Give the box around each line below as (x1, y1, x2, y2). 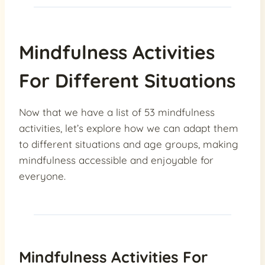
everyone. (19, 170, 66, 183)
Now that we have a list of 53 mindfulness (19, 106, 215, 119)
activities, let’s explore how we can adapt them (19, 122, 238, 135)
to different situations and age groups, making (19, 138, 238, 151)
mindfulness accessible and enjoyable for (19, 154, 214, 167)
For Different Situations (19, 69, 235, 93)
